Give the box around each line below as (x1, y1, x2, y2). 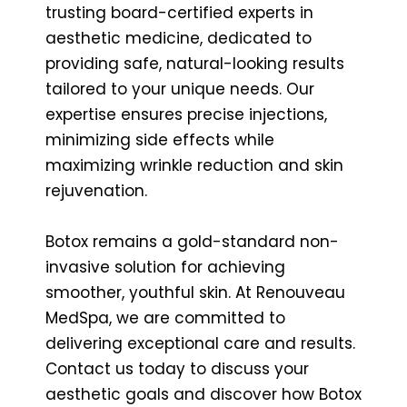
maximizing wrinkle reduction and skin (45, 154, 343, 176)
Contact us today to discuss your (45, 357, 309, 380)
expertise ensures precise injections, (45, 103, 327, 125)
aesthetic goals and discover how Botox (45, 382, 362, 405)
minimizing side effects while (45, 128, 274, 151)
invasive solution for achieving (45, 255, 285, 278)
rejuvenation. (45, 179, 147, 202)
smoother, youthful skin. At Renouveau (45, 281, 345, 303)
